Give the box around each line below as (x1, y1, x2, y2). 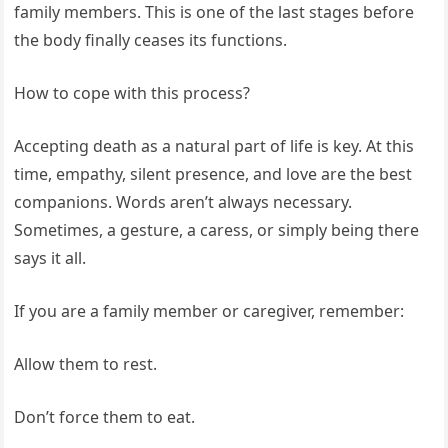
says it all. (14, 246, 87, 269)
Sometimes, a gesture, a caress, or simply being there (14, 218, 420, 241)
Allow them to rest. (14, 352, 158, 375)
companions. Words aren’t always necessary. (14, 190, 353, 213)
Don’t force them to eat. (14, 405, 196, 428)
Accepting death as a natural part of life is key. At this (14, 134, 415, 157)
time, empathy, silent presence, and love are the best (14, 162, 413, 185)
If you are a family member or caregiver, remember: (14, 299, 405, 322)
